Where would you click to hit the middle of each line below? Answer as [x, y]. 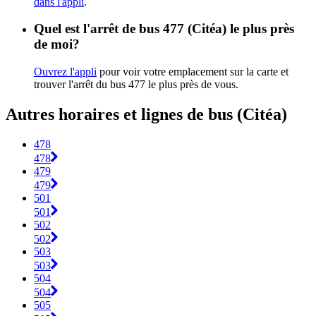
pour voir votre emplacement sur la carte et [193, 72]
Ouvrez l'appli [65, 72]
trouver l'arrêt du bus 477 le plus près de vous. [136, 85]
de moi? [57, 44]
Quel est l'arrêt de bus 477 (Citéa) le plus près [164, 29]
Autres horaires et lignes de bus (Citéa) [146, 115]
